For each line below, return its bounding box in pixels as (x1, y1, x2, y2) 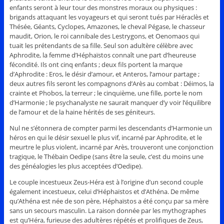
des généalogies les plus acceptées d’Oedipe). (9, 161, 142, 170)
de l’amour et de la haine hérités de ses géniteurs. (9, 107, 155, 116)
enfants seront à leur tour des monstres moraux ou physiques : (9, 2, 197, 12)
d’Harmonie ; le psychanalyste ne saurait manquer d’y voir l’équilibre (9, 97, 211, 107)
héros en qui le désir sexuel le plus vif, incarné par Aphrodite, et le (9, 132, 202, 142)
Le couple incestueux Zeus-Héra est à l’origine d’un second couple (9, 177, 203, 186)
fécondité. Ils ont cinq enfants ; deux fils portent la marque (9, 59, 182, 69)
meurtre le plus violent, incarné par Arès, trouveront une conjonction (9, 142, 213, 151)
